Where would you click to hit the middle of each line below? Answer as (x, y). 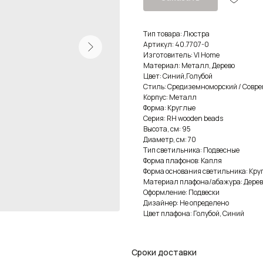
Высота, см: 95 (167, 129)
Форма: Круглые (169, 107)
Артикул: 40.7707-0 (176, 44)
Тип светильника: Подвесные (191, 150)
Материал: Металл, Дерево (189, 65)
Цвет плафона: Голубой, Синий (194, 213)
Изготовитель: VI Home (181, 55)
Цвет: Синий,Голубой (178, 76)
